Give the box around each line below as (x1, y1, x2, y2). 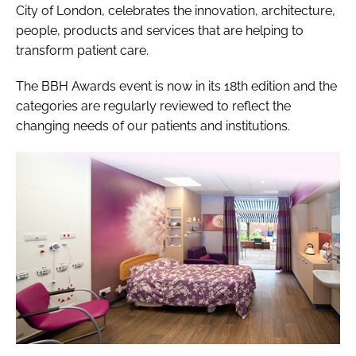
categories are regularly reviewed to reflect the (16, 99, 291, 114)
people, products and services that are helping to (16, 23, 304, 39)
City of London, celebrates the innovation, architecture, (16, 3, 335, 19)
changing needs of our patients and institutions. (16, 118, 293, 134)
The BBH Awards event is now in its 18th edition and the (16, 79, 337, 95)
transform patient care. (16, 43, 152, 59)
